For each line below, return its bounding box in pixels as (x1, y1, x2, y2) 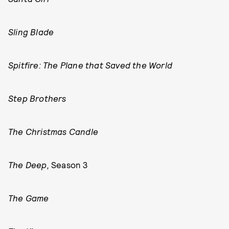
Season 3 (51, 159, 88, 170)
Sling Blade (8, 27, 54, 37)
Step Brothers (8, 93, 66, 103)
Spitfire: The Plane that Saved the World (8, 60, 172, 70)
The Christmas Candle (8, 126, 98, 136)
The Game (8, 193, 49, 203)
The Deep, (8, 159, 51, 170)
